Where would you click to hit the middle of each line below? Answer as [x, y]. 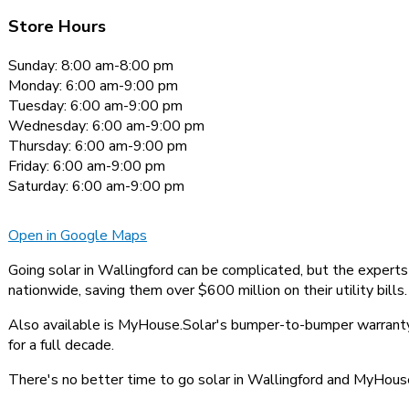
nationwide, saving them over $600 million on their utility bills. [208, 290]
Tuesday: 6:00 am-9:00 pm [95, 105]
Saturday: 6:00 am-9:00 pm [96, 186]
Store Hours [57, 27]
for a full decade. [61, 345]
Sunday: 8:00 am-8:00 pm [91, 65]
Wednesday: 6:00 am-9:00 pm [106, 126]
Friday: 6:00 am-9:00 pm [87, 166]
